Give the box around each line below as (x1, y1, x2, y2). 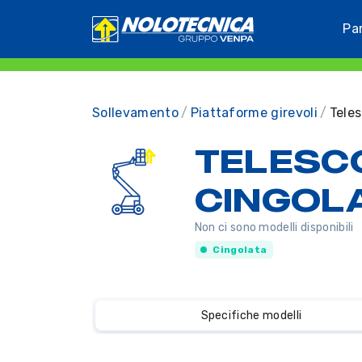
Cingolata (213, 244, 267, 255)
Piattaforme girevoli (190, 104, 318, 120)
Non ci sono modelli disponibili (194, 221, 354, 234)
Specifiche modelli (200, 309, 302, 323)
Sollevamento (92, 104, 179, 120)
